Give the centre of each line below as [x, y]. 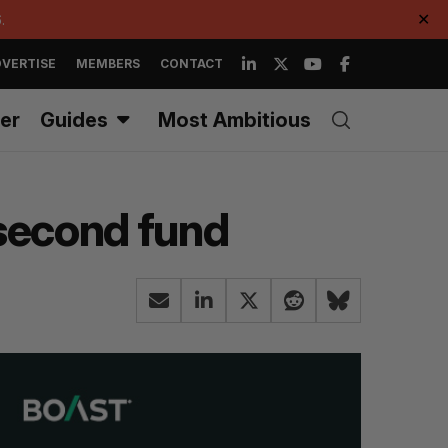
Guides [74, 120]
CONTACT [191, 63]
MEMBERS [108, 63]
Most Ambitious [234, 120]
